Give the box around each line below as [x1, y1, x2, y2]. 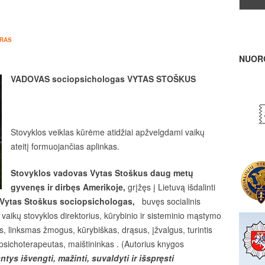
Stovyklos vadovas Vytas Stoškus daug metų [11, 167, 193, 179]
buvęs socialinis [140, 195, 201, 207]
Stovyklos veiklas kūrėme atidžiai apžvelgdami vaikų [11, 126, 205, 138]
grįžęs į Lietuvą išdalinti [128, 181, 215, 193]
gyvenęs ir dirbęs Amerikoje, [11, 181, 128, 193]
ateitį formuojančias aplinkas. [11, 140, 119, 152]
